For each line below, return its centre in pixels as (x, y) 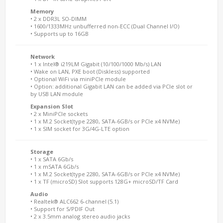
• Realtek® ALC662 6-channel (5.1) (74, 201)
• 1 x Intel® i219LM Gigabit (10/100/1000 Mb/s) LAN (96, 64)
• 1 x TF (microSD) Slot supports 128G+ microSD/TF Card (104, 181)
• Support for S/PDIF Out (62, 209)
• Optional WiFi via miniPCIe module (78, 79)
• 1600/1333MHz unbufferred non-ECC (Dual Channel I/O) (105, 26)
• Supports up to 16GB (59, 34)
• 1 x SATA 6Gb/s (52, 159)
